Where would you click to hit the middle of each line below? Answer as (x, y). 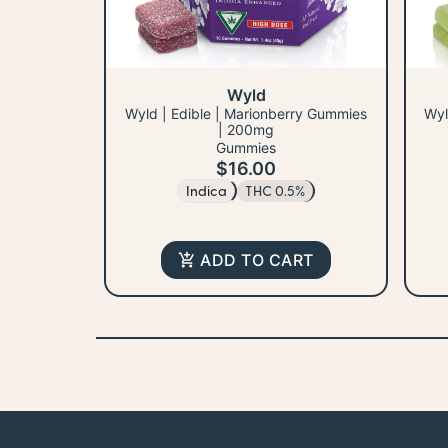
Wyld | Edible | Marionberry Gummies (246, 114)
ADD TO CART (257, 260)
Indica (206, 191)
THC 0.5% (275, 191)
